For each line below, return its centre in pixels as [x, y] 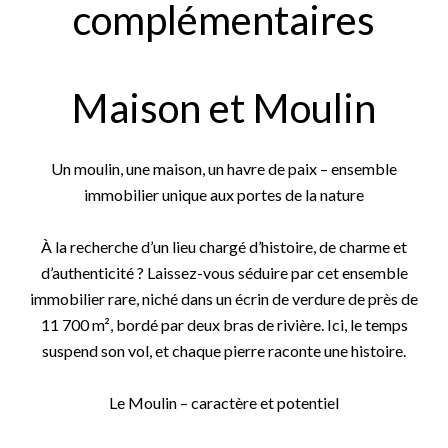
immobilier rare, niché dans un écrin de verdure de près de [224, 298]
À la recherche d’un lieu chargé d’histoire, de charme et [224, 246]
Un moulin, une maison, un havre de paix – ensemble [224, 168]
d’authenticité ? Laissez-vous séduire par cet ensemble [224, 272]
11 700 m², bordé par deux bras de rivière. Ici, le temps [224, 324]
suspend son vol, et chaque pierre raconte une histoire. [224, 350]
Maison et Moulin [224, 108]
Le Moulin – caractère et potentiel [224, 402]
